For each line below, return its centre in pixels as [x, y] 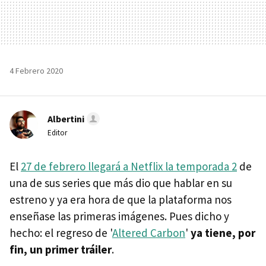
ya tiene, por [223, 232]
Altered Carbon [149, 232]
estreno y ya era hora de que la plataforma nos [121, 199]
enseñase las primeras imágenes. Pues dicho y [119, 216]
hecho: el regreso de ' [61, 232]
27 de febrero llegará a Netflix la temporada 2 [129, 166]
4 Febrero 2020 [36, 70]
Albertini [66, 118]
